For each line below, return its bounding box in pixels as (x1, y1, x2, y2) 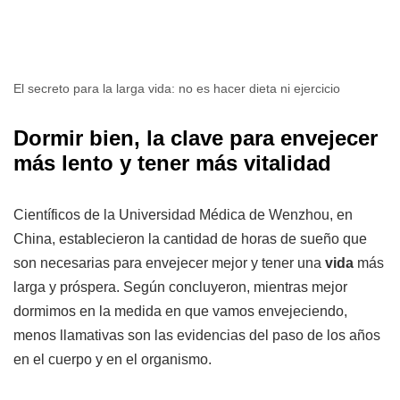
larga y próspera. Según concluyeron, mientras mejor (13, 279, 347, 296)
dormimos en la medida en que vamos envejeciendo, (13, 304, 347, 320)
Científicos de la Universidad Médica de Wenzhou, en (13, 207, 353, 223)
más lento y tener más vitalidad (13, 151, 331, 176)
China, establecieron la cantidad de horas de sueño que (13, 231, 367, 247)
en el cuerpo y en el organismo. (13, 352, 212, 368)
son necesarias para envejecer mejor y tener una (13, 255, 325, 271)
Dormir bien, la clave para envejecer (13, 126, 378, 151)
